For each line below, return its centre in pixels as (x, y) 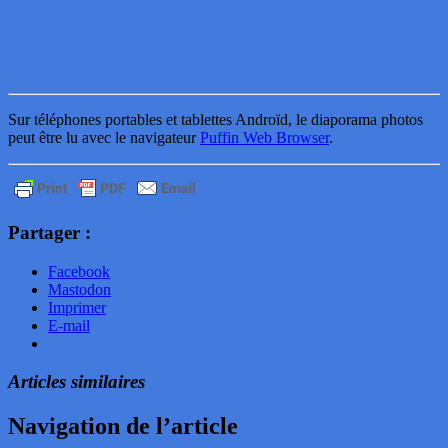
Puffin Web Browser (264, 138)
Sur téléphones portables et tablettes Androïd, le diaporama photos (215, 120)
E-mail (69, 325)
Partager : (49, 232)
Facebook (79, 271)
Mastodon (79, 289)
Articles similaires (76, 382)
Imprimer (77, 307)
